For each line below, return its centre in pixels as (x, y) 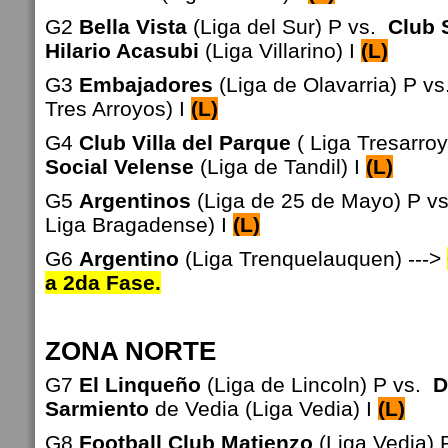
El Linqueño (140, 384)
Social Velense (119, 166)
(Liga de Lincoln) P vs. (317, 384)
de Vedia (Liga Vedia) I (263, 408)
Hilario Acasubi (122, 50)
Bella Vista (133, 26)
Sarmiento (97, 408)
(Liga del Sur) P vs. (287, 26)
